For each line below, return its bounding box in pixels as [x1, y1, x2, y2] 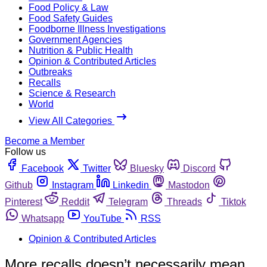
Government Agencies [29, 34, 122, 45]
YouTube [83, 213, 122, 223]
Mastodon [168, 179, 210, 190]
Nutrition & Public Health [29, 45, 133, 55]
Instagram [52, 179, 94, 190]
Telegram [108, 196, 148, 207]
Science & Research [29, 88, 116, 98]
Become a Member [5, 135, 85, 146]
